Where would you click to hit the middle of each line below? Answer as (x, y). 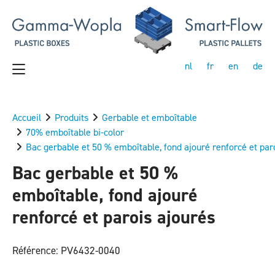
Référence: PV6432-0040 (66, 250)
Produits (72, 117)
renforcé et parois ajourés (114, 217)
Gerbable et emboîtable (149, 117)
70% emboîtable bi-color (75, 132)
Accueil (27, 117)
